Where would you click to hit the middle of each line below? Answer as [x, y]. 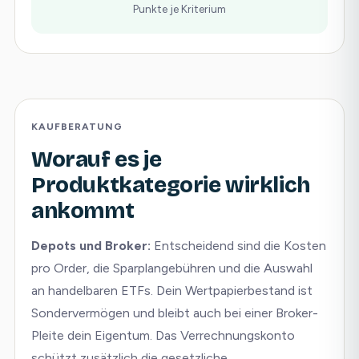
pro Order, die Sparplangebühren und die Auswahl [172, 268]
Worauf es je [97, 159]
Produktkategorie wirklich [171, 185]
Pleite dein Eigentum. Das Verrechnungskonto [163, 335]
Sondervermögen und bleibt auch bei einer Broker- [175, 313]
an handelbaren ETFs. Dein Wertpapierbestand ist [172, 290]
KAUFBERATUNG [77, 127]
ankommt [83, 211]
